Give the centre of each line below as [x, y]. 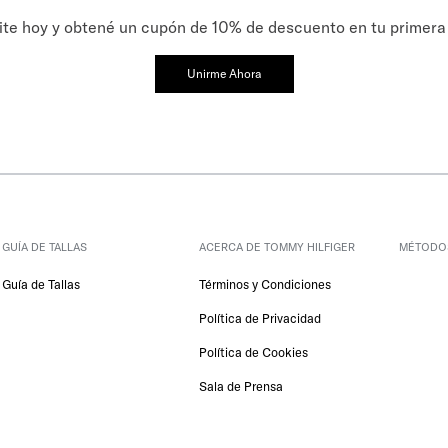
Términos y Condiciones [265, 284]
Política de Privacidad [260, 318]
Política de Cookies [254, 352]
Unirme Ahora [224, 74]
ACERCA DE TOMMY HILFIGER [277, 247]
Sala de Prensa [241, 386]
